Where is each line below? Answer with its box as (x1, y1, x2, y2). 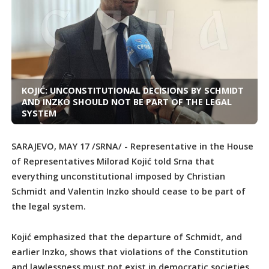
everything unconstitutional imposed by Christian (11, 171, 226, 183)
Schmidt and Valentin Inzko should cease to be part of (11, 186, 246, 198)
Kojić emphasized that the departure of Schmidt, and (11, 231, 243, 243)
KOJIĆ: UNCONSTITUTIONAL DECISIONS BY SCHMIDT (21, 84, 244, 96)
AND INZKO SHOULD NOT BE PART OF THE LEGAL (21, 95, 232, 107)
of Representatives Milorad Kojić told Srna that (11, 156, 215, 168)
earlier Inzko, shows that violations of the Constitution (11, 246, 249, 258)
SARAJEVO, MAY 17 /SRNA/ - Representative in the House (11, 141, 254, 153)
